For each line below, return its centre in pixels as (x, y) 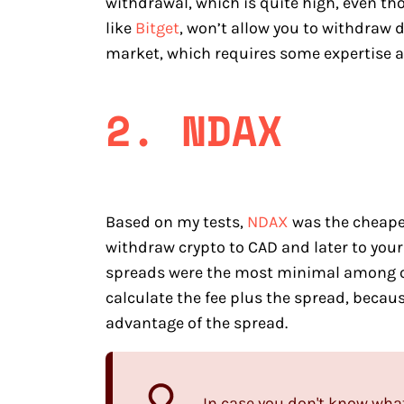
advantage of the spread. (197, 322)
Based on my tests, (176, 221)
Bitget (157, 28)
